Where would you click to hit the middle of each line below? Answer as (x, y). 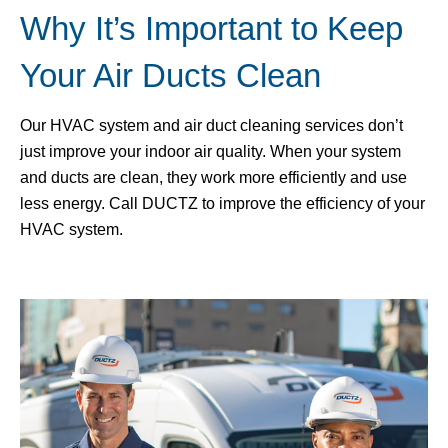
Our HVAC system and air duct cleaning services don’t (211, 126)
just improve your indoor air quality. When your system (210, 152)
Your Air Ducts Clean (170, 75)
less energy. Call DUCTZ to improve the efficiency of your (222, 204)
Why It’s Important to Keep (211, 28)
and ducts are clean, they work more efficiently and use (213, 178)
